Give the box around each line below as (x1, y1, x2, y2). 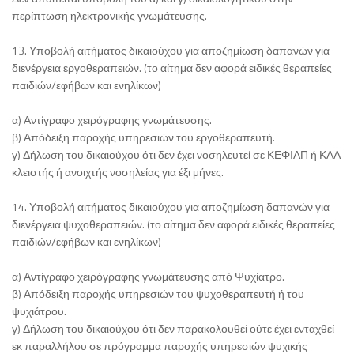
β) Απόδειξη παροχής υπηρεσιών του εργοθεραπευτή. (12, 128, 275, 145)
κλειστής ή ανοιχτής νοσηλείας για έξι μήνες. (12, 163, 224, 180)
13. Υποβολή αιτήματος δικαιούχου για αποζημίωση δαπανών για (12, 41, 330, 58)
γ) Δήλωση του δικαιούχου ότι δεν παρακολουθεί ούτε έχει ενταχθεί (12, 319, 334, 337)
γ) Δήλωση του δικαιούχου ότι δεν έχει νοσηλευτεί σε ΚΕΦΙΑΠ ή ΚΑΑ (12, 145, 341, 163)
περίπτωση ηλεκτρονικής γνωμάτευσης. (12, 6, 207, 24)
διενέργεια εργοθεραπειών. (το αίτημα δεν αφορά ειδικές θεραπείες (12, 58, 332, 76)
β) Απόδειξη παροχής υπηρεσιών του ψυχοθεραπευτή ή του (12, 284, 304, 302)
